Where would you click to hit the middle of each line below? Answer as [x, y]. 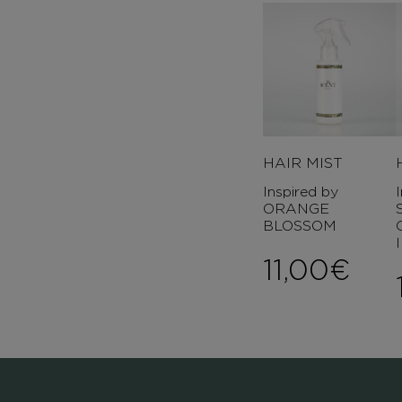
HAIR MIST [302, 162]
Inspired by [300, 192]
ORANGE [296, 209]
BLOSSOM [299, 226]
